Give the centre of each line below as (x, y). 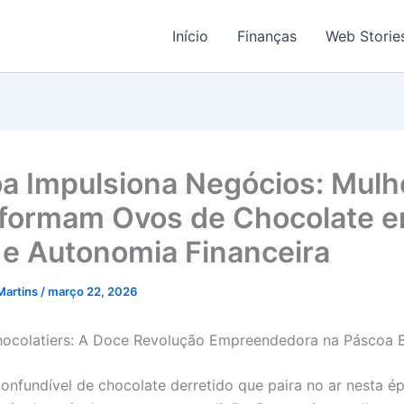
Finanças (267, 36)
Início (190, 36)
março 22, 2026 (92, 291)
